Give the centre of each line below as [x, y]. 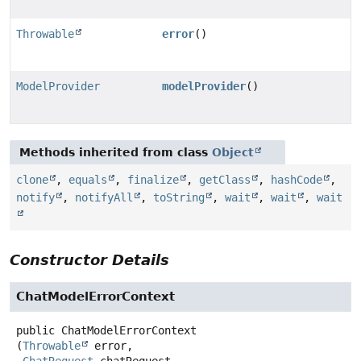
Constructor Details [89, 260]
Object [233, 153]
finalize [153, 180]
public [35, 331]
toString [179, 198]
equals [88, 180]
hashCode [297, 180]
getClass [225, 180]
